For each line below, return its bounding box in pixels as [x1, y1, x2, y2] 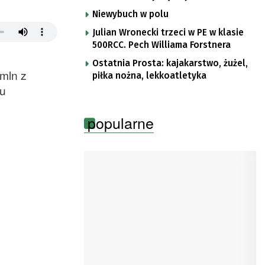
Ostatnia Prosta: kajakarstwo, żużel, [92, 57, 248, 69]
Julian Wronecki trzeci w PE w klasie [92, 27, 244, 38]
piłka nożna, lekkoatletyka [92, 70, 206, 81]
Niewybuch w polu [92, 8, 169, 20]
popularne [88, 111, 154, 133]
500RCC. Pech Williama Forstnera [92, 39, 231, 50]
